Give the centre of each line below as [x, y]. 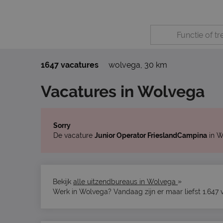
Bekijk [63, 182]
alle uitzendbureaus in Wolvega [125, 182]
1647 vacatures [70, 65]
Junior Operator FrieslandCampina [151, 135]
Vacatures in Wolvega [123, 91]
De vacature [74, 135]
